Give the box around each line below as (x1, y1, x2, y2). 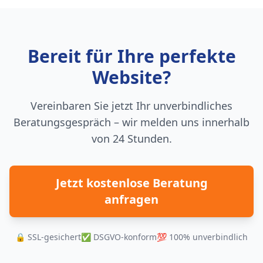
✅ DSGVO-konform (81, 231, 157, 242)
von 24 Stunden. (91, 131, 172, 146)
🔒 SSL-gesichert (15, 231, 81, 242)
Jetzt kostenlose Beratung (55, 175, 208, 191)
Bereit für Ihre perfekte (27, 44, 236, 68)
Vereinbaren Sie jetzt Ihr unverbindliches (31, 99, 232, 113)
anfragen (104, 191, 159, 207)
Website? (92, 65, 171, 89)
